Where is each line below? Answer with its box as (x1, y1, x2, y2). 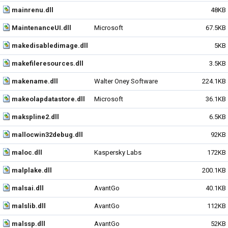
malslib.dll (12, 202, 46, 210)
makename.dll (12, 77, 58, 85)
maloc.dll (12, 149, 42, 156)
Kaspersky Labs (94, 149, 141, 156)
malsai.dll (12, 184, 44, 192)
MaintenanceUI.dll (12, 24, 71, 32)
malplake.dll (12, 166, 52, 174)
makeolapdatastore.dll (12, 95, 85, 103)
